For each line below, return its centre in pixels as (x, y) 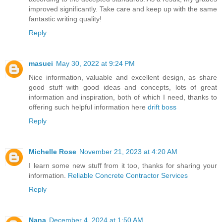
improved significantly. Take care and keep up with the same (123, 9)
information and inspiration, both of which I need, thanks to (123, 97)
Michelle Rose (53, 151)
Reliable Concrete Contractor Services (128, 175)
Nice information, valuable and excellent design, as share (123, 77)
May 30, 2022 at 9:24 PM (95, 63)
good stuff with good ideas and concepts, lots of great (123, 87)
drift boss (162, 107)
